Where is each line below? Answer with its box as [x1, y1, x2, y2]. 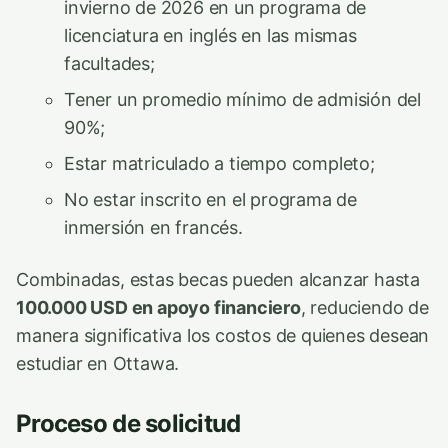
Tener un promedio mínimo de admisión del [64, 88, 422, 110]
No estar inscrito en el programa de [64, 188, 358, 210]
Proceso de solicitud [16, 408, 241, 438]
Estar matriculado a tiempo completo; [64, 152, 375, 174]
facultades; [64, 52, 155, 74]
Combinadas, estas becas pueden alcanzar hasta [16, 268, 421, 290]
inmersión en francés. [64, 216, 243, 238]
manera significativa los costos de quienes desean [16, 324, 430, 346]
